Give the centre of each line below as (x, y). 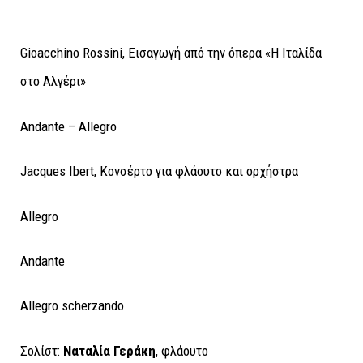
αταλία (91, 350)
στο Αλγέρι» (53, 81)
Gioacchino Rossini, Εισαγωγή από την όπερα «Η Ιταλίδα (171, 53)
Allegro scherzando (72, 306)
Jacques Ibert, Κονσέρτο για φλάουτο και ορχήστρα (159, 171)
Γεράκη (135, 350)
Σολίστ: (42, 350)
